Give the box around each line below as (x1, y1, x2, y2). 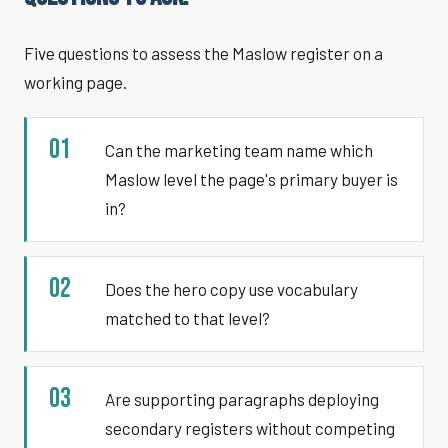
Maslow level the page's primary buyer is (105, 168, 398, 189)
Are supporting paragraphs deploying (105, 388, 379, 409)
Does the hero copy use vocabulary (105, 278, 358, 299)
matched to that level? (105, 307, 270, 328)
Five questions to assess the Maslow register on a (24, 42, 383, 63)
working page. (24, 71, 127, 92)
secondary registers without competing (105, 417, 395, 438)
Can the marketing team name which (105, 139, 373, 160)
